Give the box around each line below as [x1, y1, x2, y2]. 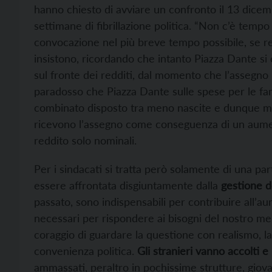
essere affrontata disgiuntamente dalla [34, 178, 221, 192]
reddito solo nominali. [34, 133, 137, 147]
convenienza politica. [34, 243, 137, 257]
